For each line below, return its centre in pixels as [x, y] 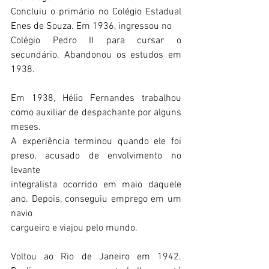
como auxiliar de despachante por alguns [96, 113]
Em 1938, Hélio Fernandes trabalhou [96, 98]
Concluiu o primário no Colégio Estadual [96, 12]
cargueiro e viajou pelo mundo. [75, 228]
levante [26, 171]
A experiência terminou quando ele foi [96, 142]
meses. [26, 127]
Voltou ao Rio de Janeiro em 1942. [96, 257]
